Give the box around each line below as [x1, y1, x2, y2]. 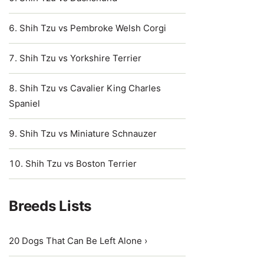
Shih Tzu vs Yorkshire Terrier [19, 52, 141, 64]
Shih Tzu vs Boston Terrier [25, 158, 137, 169]
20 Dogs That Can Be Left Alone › [9, 235, 147, 246]
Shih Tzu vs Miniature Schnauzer [19, 128, 157, 139]
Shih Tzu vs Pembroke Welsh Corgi [19, 22, 166, 34]
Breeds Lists [9, 197, 92, 214]
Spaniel [9, 98, 40, 109]
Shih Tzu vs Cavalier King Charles [19, 82, 161, 94]
